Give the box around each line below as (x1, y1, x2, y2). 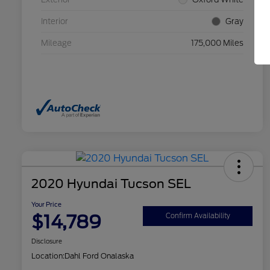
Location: (31, 251, 64, 261)
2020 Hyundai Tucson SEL (31, 177, 191, 192)
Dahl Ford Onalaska (64, 251, 134, 261)
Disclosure (31, 237, 62, 245)
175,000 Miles (191, 38, 243, 48)
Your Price (31, 201, 61, 209)
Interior (41, 16, 68, 26)
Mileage (41, 38, 72, 48)
